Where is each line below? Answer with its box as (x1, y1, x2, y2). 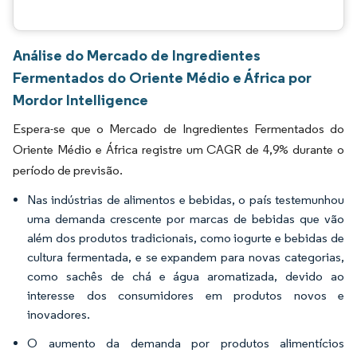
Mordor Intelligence (13, 90, 148, 109)
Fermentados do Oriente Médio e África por (13, 68, 312, 87)
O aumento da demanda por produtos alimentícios (27, 335, 344, 351)
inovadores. (27, 307, 90, 322)
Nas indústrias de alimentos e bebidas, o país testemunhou (27, 192, 344, 207)
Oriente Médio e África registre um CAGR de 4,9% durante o (13, 142, 344, 157)
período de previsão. (13, 163, 123, 178)
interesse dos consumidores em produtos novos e (27, 288, 344, 303)
